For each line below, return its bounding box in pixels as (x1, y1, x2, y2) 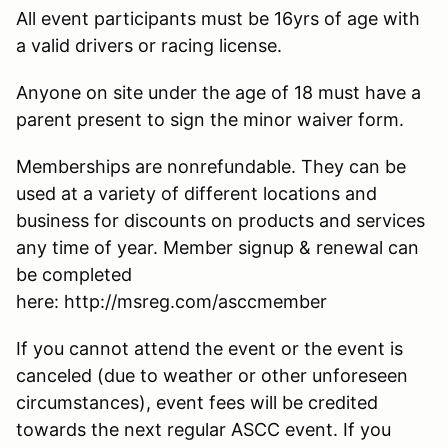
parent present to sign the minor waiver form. (16, 108, 404, 130)
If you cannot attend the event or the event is (16, 337, 403, 359)
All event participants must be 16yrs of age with (16, 7, 420, 29)
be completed (16, 263, 132, 285)
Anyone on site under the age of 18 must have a (16, 81, 421, 103)
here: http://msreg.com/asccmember (16, 290, 327, 312)
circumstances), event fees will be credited (16, 391, 378, 413)
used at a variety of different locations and (16, 182, 377, 204)
